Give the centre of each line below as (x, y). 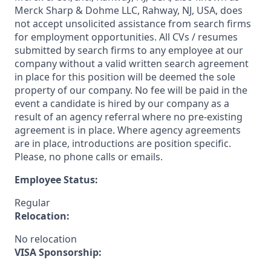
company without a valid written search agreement (132, 64)
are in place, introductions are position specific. (123, 143)
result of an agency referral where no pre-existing (129, 117)
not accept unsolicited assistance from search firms (133, 24)
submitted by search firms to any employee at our (129, 50)
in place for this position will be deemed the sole (125, 77)
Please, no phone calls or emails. (89, 157)
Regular (32, 203)
